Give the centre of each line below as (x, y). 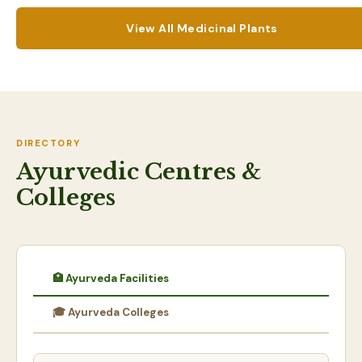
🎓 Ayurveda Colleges (111, 312)
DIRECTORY (48, 143)
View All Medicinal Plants (202, 28)
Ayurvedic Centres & (139, 172)
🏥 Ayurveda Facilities (111, 278)
